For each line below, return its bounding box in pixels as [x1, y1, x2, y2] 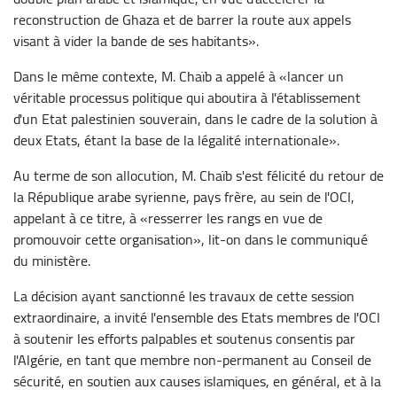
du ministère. [13, 246, 90, 274]
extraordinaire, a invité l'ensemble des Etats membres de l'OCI [13, 303, 380, 331]
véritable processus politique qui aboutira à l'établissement [13, 83, 361, 111]
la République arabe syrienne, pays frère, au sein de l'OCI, [13, 183, 354, 210]
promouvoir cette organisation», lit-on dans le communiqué [13, 225, 368, 253]
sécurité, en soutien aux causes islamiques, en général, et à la [13, 367, 381, 394]
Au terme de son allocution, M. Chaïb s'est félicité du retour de [13, 161, 384, 189]
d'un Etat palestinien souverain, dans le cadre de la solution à [13, 105, 378, 132]
